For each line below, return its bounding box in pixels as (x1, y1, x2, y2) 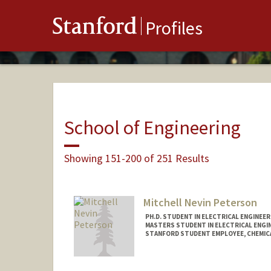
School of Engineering (64, 115, 241, 140)
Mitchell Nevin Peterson (143, 195, 257, 210)
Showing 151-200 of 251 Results (64, 151, 209, 165)
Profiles (145, 16, 203, 40)
